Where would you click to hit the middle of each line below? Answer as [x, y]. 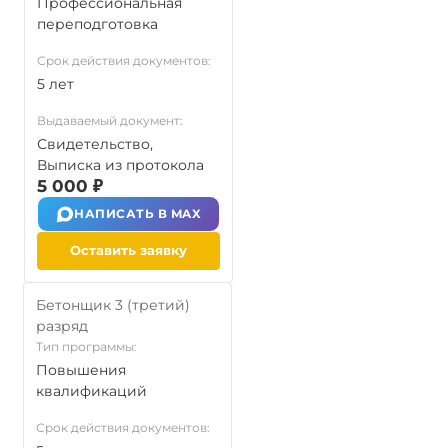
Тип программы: [86, 346]
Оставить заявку [128, 250]
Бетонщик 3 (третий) [113, 305]
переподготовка [97, 24]
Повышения [81, 370]
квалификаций [91, 391]
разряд [62, 326]
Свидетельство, [95, 144]
